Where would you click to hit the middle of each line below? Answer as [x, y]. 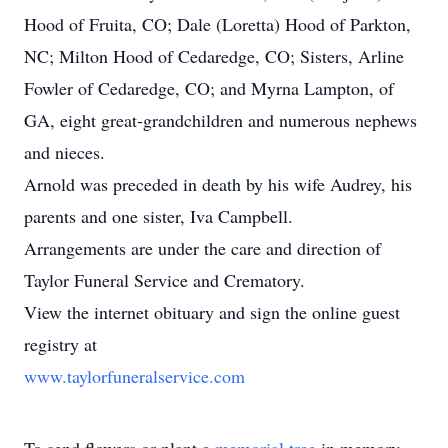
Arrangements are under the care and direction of [202, 248]
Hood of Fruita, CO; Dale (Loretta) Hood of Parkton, [217, 24]
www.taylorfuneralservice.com [134, 376]
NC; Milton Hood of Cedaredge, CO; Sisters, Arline [214, 56]
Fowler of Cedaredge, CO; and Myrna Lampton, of [209, 88]
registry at [60, 344]
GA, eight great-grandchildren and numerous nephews [220, 120]
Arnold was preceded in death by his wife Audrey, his [218, 184]
